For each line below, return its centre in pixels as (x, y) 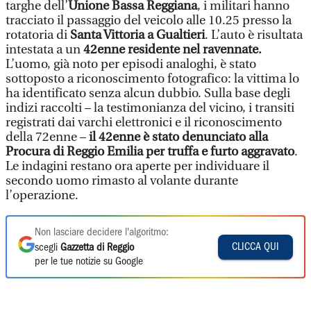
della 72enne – (47, 137)
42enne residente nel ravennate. (173, 50)
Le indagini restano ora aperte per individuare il (137, 166)
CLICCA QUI (255, 247)
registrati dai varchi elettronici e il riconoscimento (144, 123)
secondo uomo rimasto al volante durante (122, 181)
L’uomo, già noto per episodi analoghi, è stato (131, 64)
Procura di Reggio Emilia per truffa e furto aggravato (150, 152)
